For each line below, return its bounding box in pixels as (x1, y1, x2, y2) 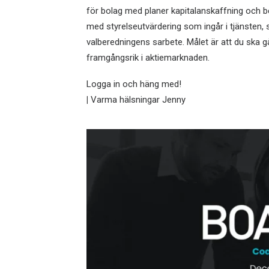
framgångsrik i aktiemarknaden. (86, 52, 210, 63)
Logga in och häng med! (86, 79, 181, 89)
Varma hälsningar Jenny (88, 94, 186, 105)
